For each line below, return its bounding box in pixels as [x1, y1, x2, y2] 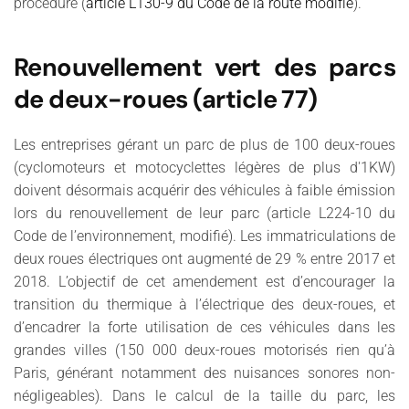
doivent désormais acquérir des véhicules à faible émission [14, 181, 395, 199]
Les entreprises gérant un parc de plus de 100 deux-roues [14, 135, 395, 153]
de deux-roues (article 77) [14, 82, 318, 115]
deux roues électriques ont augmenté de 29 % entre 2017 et [14, 249, 395, 267]
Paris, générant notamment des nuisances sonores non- [14, 363, 395, 382]
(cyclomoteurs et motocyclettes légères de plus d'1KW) [14, 158, 395, 176]
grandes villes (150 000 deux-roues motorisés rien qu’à [14, 341, 395, 359]
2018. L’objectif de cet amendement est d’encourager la [14, 272, 395, 290]
